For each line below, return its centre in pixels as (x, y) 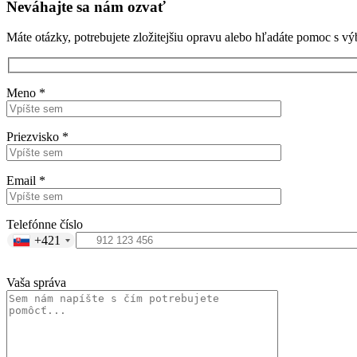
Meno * (26, 93)
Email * (26, 181)
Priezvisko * (37, 137)
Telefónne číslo (45, 225)
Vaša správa (36, 283)
